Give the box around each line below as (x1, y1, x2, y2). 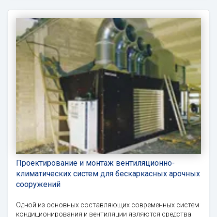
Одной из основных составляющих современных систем (16, 201, 199, 209)
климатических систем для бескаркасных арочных (16, 169, 200, 178)
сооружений (16, 179, 61, 189)
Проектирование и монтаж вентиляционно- (16, 158, 175, 168)
